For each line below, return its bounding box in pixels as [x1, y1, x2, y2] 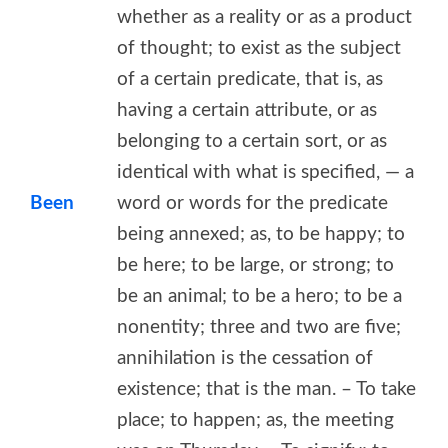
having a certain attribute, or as [117, 100, 377, 120]
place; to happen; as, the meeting [117, 410, 394, 430]
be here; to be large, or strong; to [117, 255, 394, 275]
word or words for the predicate [117, 193, 388, 213]
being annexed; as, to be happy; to [117, 224, 405, 244]
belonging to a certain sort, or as [117, 131, 387, 151]
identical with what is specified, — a [117, 162, 414, 182]
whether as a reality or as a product [117, 7, 412, 27]
